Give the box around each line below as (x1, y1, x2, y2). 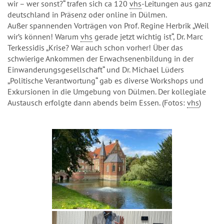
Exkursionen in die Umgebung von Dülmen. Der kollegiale (7, 86, 206, 96)
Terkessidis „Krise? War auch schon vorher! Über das (7, 42, 183, 52)
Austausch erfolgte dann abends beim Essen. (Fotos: (7, 97, 187, 107)
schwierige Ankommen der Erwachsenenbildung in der (7, 53, 193, 63)
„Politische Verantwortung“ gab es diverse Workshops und (7, 75, 203, 85)
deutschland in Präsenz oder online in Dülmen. (7, 9, 167, 19)
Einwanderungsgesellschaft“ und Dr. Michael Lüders (7, 64, 184, 74)
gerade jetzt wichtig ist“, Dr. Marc (92, 31, 203, 41)
